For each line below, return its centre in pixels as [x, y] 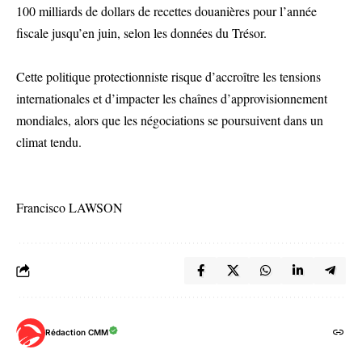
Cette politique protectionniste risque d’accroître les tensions [168, 76]
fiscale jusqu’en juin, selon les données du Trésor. [141, 32]
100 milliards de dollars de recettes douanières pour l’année [166, 11]
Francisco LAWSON [69, 207]
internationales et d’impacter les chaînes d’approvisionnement [172, 98]
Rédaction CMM [77, 333]
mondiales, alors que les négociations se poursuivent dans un [170, 120]
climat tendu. [49, 141]
